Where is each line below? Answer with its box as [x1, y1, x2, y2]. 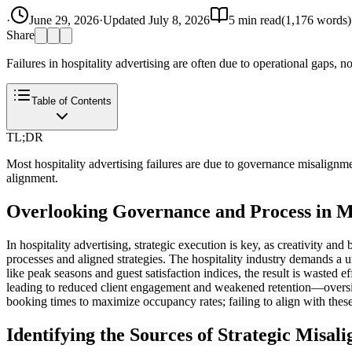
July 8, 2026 [148, 13, 210, 27]
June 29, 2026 [29, 13, 99, 27]
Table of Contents [31, 94, 112, 107]
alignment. [6, 170, 58, 185]
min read [235, 13, 281, 27]
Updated [103, 13, 148, 27]
